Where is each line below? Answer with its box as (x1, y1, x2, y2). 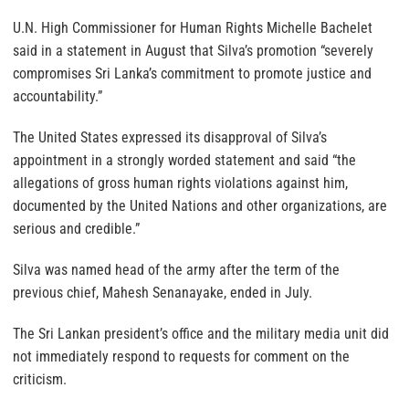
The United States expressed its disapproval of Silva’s (13, 128, 327, 146)
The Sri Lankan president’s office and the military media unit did (13, 324, 389, 342)
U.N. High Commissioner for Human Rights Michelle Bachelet (13, 18, 372, 37)
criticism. (13, 370, 67, 388)
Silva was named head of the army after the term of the (13, 260, 340, 278)
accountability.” (13, 87, 102, 105)
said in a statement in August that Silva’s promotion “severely (13, 41, 373, 59)
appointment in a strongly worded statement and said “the (13, 151, 356, 169)
